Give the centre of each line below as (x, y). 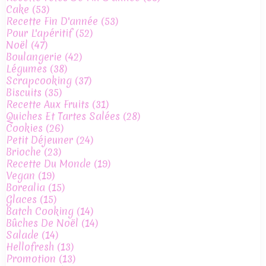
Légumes (26, 69)
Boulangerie (34, 57)
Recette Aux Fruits (47, 104)
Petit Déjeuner (39, 140)
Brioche (23, 152)
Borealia (26, 188)
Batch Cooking (40, 211)
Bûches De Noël (42, 223)
